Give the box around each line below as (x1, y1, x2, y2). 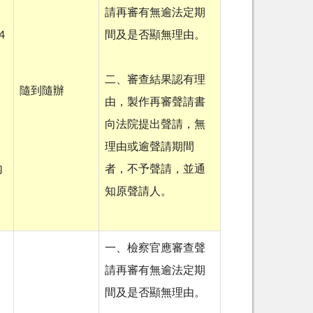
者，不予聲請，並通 (105, 163, 205, 175)
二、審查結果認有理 (105, 74, 205, 86)
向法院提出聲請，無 (105, 119, 205, 131)
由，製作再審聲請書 (105, 96, 205, 108)
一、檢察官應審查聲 (105, 242, 205, 254)
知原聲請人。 (105, 186, 172, 198)
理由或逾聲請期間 (105, 141, 194, 153)
